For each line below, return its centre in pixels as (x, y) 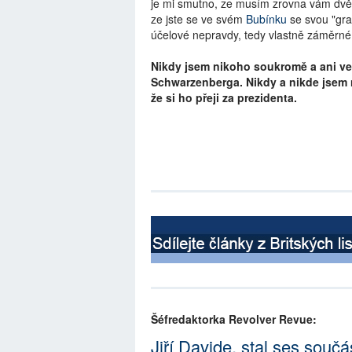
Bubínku (266, 19)
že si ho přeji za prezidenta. (224, 98)
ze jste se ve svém (198, 19)
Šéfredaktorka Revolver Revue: (234, 319)
